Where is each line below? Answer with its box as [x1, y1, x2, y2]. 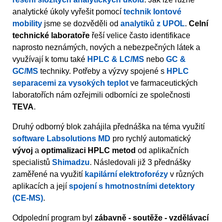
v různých [168, 170, 204, 179]
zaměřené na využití [12, 170, 85, 179]
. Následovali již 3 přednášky [90, 158, 191, 167]
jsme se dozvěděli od [42, 19, 120, 28]
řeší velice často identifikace [90, 31, 190, 40]
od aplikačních [136, 146, 189, 155]
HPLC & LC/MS [87, 55, 144, 64]
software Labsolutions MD [12, 134, 111, 143]
